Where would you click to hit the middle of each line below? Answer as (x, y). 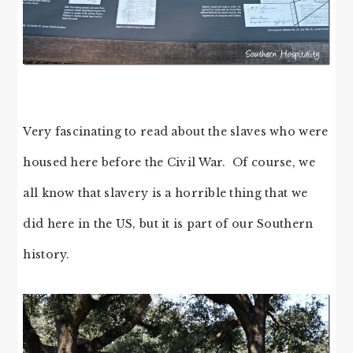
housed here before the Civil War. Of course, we (169, 162)
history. (46, 254)
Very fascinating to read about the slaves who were (176, 131)
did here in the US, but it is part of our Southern (168, 223)
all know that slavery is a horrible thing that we (165, 193)
